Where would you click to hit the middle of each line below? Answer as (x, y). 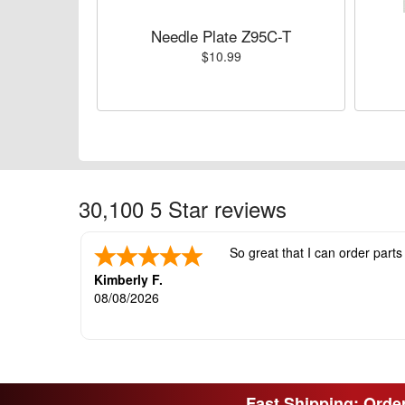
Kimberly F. (128, 279)
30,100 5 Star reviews (183, 208)
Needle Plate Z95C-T (221, 36)
